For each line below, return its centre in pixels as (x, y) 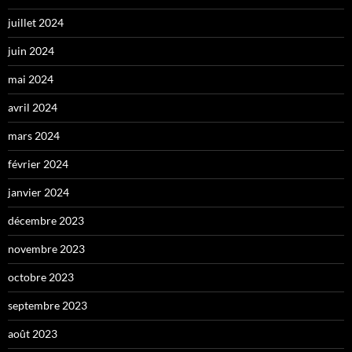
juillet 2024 (36, 22)
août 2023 (33, 333)
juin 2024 (31, 50)
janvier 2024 (38, 192)
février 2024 (38, 163)
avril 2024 (33, 107)
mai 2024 (31, 79)
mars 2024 (34, 135)
